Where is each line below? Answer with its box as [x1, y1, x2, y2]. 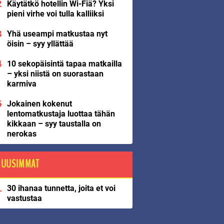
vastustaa [7, 193, 42, 203]
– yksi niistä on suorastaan [7, 69, 103, 78]
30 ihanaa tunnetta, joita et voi [7, 183, 115, 193]
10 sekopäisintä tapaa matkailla [7, 59, 122, 68]
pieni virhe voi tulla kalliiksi [7, 9, 104, 18]
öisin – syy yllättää [7, 39, 73, 48]
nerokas [7, 129, 36, 138]
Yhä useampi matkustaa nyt [7, 29, 107, 38]
